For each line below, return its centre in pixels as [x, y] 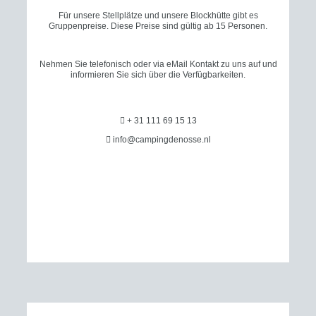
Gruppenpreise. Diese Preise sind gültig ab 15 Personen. [158, 26]
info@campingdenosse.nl [160, 140]
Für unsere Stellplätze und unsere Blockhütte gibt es [158, 16]
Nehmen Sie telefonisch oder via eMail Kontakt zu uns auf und [158, 64]
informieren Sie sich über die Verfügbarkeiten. [158, 75]
